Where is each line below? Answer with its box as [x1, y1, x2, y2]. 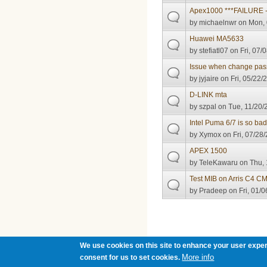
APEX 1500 [190, 146, 228, 155]
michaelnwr [199, 18, 237, 27]
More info [182, 252, 215, 262]
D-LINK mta [190, 90, 228, 99]
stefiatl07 [199, 46, 229, 55]
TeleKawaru [199, 158, 238, 167]
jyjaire [199, 74, 219, 83]
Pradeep [199, 186, 228, 195]
